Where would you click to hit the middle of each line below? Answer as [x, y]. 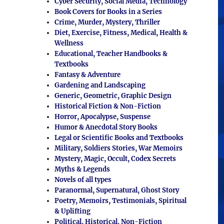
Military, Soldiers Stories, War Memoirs [118, 148]
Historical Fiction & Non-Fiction [107, 106]
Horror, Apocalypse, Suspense [102, 117]
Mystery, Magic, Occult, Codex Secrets [115, 159]
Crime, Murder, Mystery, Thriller [107, 22]
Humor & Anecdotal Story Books [106, 127]
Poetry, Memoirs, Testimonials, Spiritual [120, 201]
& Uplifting [72, 211]
